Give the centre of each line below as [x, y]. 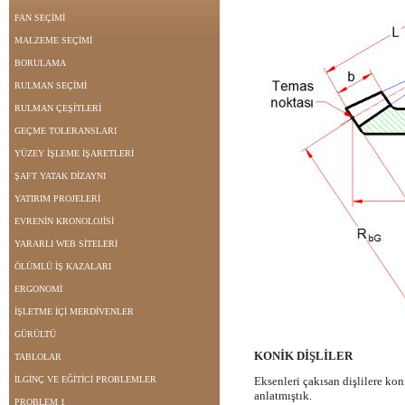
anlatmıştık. [283, 396]
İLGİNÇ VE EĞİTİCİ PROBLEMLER [85, 379]
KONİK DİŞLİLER [303, 356]
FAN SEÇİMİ [40, 18]
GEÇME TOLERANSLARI [66, 131]
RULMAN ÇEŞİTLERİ [58, 108]
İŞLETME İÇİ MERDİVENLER [74, 311]
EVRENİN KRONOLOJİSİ [64, 221]
